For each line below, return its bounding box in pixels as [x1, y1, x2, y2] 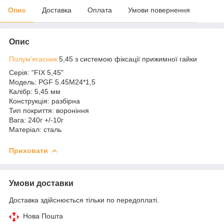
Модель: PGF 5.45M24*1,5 [9, 77, 95, 86]
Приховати [9, 146, 48, 154]
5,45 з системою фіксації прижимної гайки [57, 54, 199, 63]
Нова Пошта [23, 211, 63, 220]
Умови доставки [9, 178, 73, 187]
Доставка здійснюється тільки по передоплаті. [9, 195, 159, 204]
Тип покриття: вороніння [9, 106, 89, 114]
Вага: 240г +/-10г [9, 115, 63, 124]
